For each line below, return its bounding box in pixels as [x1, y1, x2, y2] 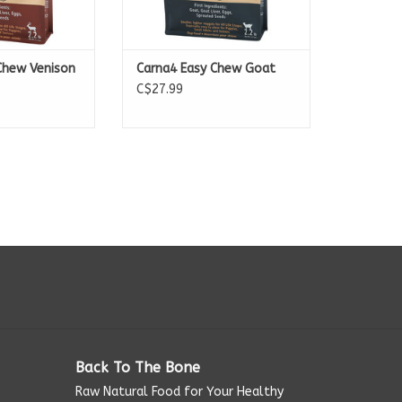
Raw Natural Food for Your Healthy [74, 384, 284, 400]
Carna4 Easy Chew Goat [136, 61, 275, 77]
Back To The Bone [74, 359, 200, 377]
